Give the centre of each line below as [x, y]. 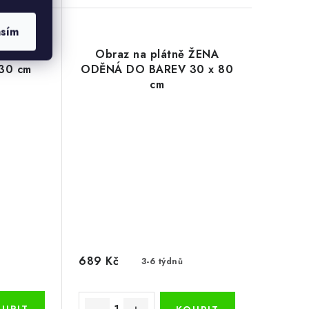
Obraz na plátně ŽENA [157, 54]
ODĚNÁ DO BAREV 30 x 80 [157, 70]
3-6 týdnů [162, 261]
